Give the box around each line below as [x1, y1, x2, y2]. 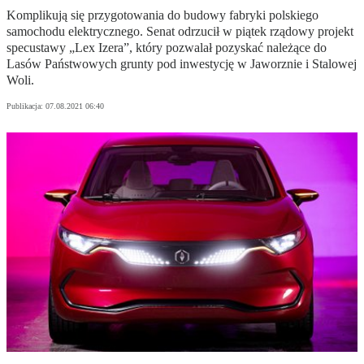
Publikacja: [6, 102, 45, 111]
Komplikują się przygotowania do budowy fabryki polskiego [6, 8, 318, 23]
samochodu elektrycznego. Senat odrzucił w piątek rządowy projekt [6, 24, 353, 39]
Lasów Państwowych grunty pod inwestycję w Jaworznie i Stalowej [6, 57, 357, 71]
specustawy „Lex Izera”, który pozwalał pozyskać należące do [6, 41, 327, 55]
